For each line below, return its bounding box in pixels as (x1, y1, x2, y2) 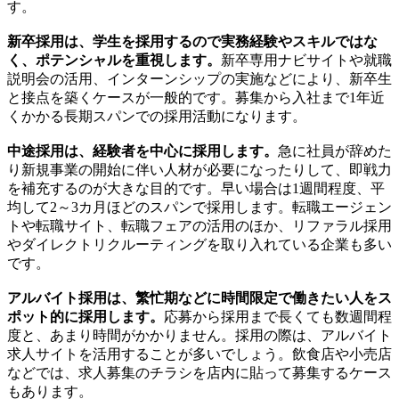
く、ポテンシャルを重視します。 (7, 53, 221, 69)
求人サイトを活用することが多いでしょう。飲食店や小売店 (7, 346, 392, 362)
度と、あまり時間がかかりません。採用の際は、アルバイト (7, 328, 392, 344)
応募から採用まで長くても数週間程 (164, 309, 392, 325)
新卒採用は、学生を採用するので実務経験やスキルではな (7, 34, 378, 50)
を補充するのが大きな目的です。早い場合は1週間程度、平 (7, 181, 385, 197)
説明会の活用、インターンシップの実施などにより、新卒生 (7, 71, 392, 87)
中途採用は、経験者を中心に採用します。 (7, 143, 278, 159)
